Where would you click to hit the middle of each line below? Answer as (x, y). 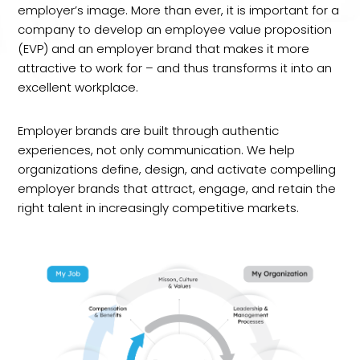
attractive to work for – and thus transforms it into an (175, 68)
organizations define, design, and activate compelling (177, 169)
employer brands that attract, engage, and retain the (177, 188)
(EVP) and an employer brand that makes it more (164, 49)
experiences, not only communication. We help (157, 150)
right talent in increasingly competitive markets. (159, 208)
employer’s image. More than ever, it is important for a (179, 10)
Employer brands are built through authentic (149, 131)
